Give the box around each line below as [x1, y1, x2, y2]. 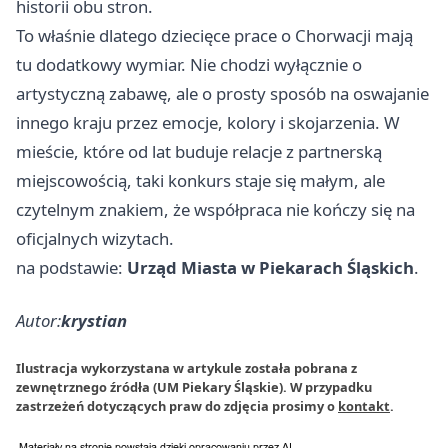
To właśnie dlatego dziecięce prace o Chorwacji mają [16, 24, 413, 47]
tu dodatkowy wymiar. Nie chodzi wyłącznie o [16, 53, 362, 76]
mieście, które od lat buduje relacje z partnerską [16, 140, 382, 163]
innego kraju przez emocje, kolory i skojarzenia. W [16, 111, 400, 134]
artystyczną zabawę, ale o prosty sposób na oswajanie [16, 82, 429, 105]
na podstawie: [16, 256, 127, 279]
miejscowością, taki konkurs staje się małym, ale [16, 169, 385, 192]
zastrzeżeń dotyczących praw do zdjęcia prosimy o [16, 397, 338, 415]
